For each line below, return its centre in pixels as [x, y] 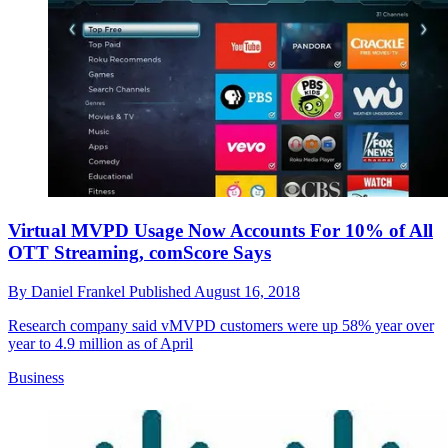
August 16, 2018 [247, 291]
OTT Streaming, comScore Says [139, 253]
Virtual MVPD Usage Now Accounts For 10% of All [220, 231]
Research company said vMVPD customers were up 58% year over [221, 325]
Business [36, 377]
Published [161, 291]
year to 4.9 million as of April [100, 343]
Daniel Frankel [80, 291]
